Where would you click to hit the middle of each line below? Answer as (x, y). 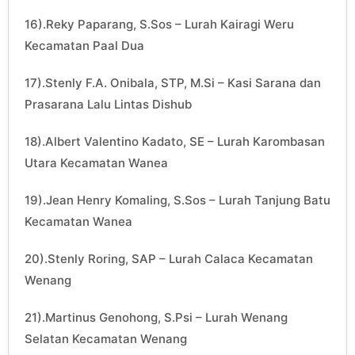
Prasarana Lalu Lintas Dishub (108, 105)
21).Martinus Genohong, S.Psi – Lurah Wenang (156, 318)
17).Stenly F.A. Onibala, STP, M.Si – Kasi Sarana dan (173, 83)
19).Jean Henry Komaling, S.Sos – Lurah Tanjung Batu (177, 200)
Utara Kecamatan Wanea (96, 163)
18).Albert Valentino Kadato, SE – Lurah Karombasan (175, 142)
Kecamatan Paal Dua (84, 46)
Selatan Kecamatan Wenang (106, 339)
